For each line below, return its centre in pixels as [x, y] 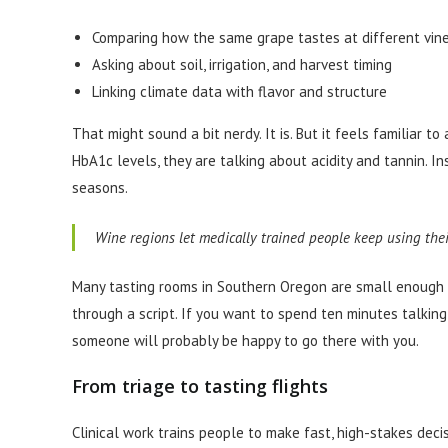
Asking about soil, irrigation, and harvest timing [242, 64]
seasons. [100, 187]
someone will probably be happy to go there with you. [245, 340]
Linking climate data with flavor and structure [239, 91]
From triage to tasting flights [200, 386]
